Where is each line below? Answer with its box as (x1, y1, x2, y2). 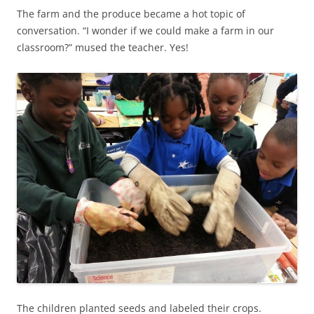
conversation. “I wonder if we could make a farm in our (17, 23, 274, 37)
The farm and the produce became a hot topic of (17, 6, 245, 20)
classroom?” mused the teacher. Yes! (17, 40, 189, 54)
